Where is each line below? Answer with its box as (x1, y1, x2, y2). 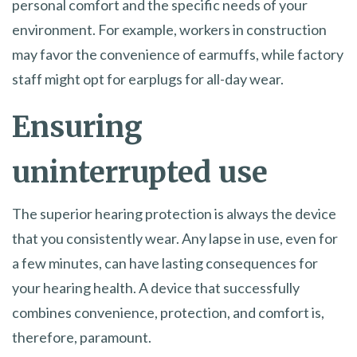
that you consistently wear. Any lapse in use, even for (12, 229, 338, 248)
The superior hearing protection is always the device (12, 205, 336, 223)
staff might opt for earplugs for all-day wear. (12, 70, 284, 88)
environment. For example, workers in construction (12, 21, 327, 39)
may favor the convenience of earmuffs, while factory (12, 45, 343, 64)
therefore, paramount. (12, 328, 151, 347)
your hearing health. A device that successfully (12, 279, 300, 297)
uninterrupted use (12, 155, 268, 191)
